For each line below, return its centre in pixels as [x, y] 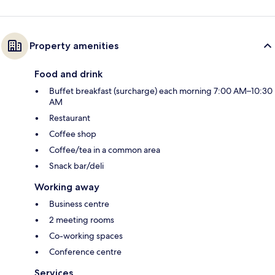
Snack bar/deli [76, 166]
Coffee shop [73, 134]
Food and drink [68, 74]
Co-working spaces [86, 236]
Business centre [79, 204]
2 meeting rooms [82, 220]
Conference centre [85, 252]
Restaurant [70, 118]
